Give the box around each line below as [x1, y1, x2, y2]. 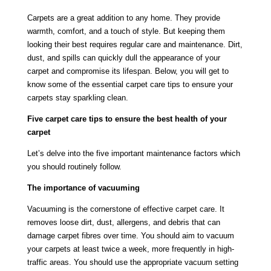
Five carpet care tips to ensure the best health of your [27, 114, 227, 123]
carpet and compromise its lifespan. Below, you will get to [27, 66, 229, 76]
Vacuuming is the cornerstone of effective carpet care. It [27, 204, 224, 214]
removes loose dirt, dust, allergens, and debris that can [27, 217, 220, 227]
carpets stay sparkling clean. [27, 93, 128, 102]
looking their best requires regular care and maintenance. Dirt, [27, 39, 243, 49]
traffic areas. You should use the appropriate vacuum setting [27, 257, 238, 267]
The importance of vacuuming [27, 183, 140, 192]
